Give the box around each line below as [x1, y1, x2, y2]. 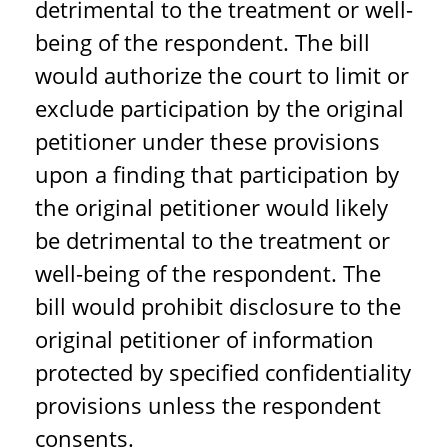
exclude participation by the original [35, 93, 404, 123]
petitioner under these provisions [35, 126, 380, 156]
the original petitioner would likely [35, 192, 388, 222]
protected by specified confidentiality [35, 357, 411, 387]
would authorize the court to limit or [35, 60, 409, 90]
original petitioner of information [35, 324, 374, 354]
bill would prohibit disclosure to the [35, 291, 401, 321]
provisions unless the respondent [35, 390, 381, 420]
